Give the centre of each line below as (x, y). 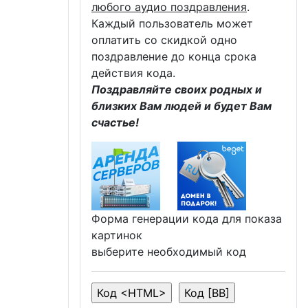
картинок (117, 235)
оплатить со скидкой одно (164, 40)
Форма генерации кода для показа (187, 218)
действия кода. (133, 73)
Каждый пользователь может (172, 23)
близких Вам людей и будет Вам (181, 106)
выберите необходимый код (169, 251)
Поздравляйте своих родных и (177, 89)
